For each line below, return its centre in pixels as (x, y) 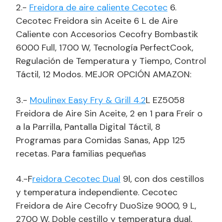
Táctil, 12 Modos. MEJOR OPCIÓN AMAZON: (104, 74)
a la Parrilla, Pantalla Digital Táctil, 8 (88, 127)
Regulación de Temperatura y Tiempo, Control (111, 61)
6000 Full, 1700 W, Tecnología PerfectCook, (105, 47)
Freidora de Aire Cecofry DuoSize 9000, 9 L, (106, 205)
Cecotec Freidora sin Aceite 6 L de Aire (97, 21)
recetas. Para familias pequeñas (81, 153)
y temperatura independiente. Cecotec (97, 192)
